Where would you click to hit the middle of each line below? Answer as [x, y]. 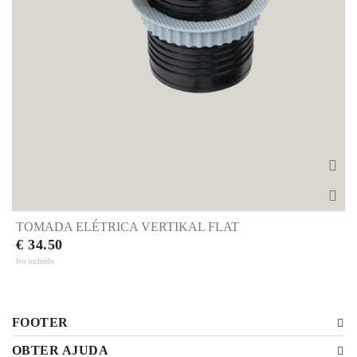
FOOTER [40, 322]
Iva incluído [35, 261]
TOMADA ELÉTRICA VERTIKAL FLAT [127, 226]
